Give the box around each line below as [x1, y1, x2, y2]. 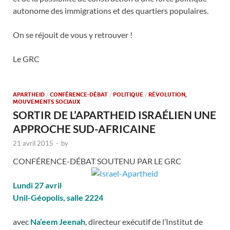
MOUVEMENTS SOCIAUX [13, 98, 80, 105]
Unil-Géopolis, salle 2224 [13, 192, 103, 202]
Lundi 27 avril [13, 180, 62, 190]
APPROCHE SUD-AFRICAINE [13, 122, 156, 135]
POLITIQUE [113, 90, 143, 98]
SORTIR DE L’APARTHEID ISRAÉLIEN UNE [13, 108, 216, 121]
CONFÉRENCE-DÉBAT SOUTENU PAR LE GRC [13, 156, 181, 166]
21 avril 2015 [13, 139, 53, 147]
